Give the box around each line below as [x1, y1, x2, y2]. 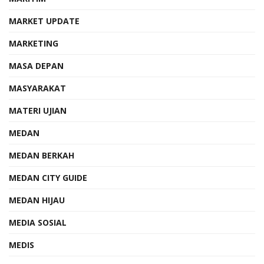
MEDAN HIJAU [9, 194, 65, 206]
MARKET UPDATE [9, 15, 80, 27]
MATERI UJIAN [9, 104, 67, 116]
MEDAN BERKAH [9, 149, 74, 161]
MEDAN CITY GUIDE [9, 171, 87, 183]
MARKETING [9, 37, 58, 49]
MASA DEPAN [9, 60, 64, 71]
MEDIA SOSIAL [9, 216, 67, 228]
